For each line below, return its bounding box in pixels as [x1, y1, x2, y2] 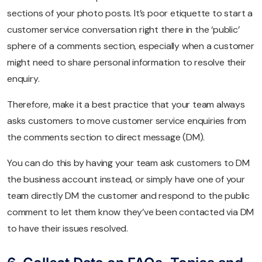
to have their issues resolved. [7, 222, 129, 235]
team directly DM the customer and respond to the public [7, 189, 250, 202]
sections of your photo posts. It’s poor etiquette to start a [7, 6, 253, 19]
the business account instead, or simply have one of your [7, 173, 245, 185]
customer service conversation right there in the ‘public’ [7, 23, 240, 36]
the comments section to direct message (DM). [7, 130, 205, 143]
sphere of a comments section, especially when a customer [7, 39, 254, 52]
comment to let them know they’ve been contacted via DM [7, 205, 254, 218]
